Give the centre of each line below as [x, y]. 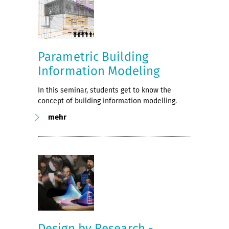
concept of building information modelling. [107, 101]
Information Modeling [99, 71]
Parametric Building [93, 56]
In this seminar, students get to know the [105, 90]
